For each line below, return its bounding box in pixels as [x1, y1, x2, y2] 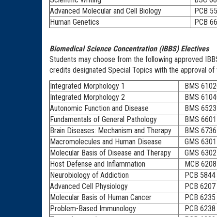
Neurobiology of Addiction [50, 170, 129, 180]
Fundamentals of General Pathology [50, 114, 157, 124]
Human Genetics [50, 17, 99, 27]
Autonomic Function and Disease [50, 103, 149, 113]
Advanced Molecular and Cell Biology [50, 6, 161, 15]
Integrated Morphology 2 [50, 92, 125, 102]
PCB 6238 [179, 203, 216, 213]
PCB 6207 [179, 181, 216, 191]
